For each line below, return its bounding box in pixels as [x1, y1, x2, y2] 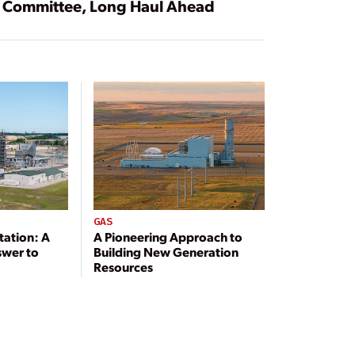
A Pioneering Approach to [94, 227, 243, 245]
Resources [94, 258, 154, 275]
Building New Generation [94, 242, 239, 260]
